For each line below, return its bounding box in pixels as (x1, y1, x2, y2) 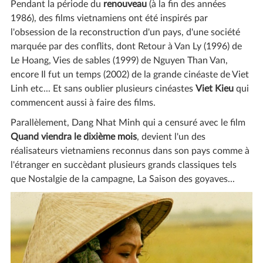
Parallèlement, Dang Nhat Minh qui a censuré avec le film (10, 118, 245, 128)
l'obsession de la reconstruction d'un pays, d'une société (10, 28, 240, 38)
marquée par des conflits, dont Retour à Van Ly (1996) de (10, 42, 242, 52)
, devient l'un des (136, 132, 205, 142)
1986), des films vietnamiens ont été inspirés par (10, 14, 208, 23)
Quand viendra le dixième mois (10, 132, 137, 142)
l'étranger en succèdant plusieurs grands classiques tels (10, 160, 237, 170)
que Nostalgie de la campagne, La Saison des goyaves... (10, 174, 235, 184)
